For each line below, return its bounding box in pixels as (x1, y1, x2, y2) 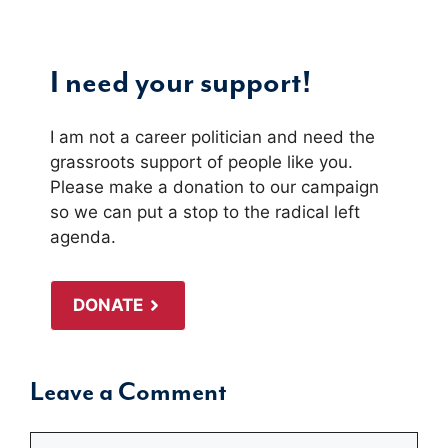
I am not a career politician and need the (50, 126, 375, 147)
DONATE (73, 294, 143, 315)
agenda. (50, 226, 116, 247)
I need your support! (50, 65, 311, 101)
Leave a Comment (30, 378, 227, 408)
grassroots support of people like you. (50, 151, 353, 172)
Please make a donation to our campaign (50, 176, 379, 197)
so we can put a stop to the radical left (50, 201, 360, 222)
